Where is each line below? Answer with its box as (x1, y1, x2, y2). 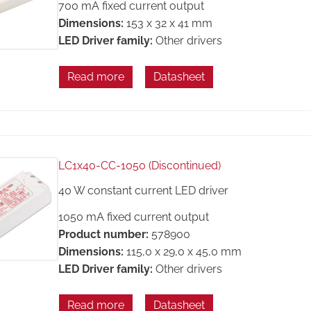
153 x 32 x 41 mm (126, 17, 212, 31)
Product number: (58, 228, 149, 242)
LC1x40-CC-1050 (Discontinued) (58, 159, 221, 173)
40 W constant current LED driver (58, 183, 228, 197)
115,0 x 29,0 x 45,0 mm (126, 245, 242, 259)
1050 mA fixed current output (58, 210, 209, 224)
